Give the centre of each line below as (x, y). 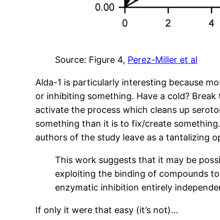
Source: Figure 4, (91, 60)
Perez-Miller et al (163, 60)
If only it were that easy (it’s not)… (107, 210)
